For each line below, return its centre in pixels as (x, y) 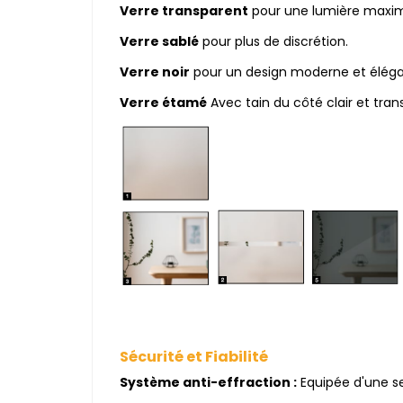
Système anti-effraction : (208, 383)
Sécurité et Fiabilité (194, 357)
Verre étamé (163, 103)
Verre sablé (159, 42)
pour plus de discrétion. (273, 42)
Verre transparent (184, 11)
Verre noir (155, 72)
